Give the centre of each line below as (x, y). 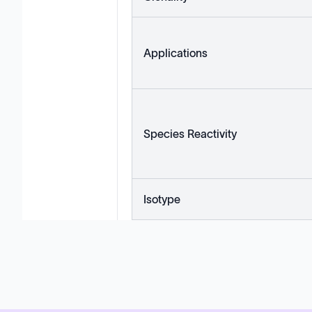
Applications (175, 53)
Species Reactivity (190, 134)
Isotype (162, 199)
